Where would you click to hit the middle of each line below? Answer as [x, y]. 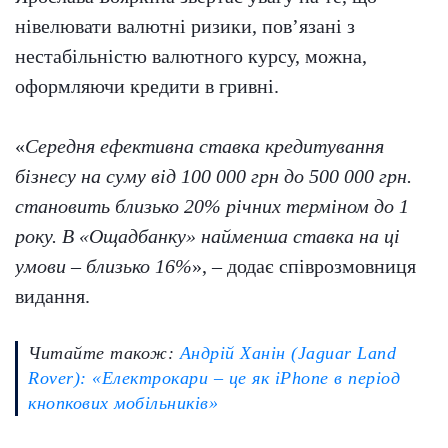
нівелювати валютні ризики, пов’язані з [185, 26]
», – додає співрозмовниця [304, 266]
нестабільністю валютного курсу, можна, [191, 56]
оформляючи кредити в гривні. [147, 86]
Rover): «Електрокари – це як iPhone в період [214, 378]
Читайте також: [104, 353]
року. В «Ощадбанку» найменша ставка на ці [207, 236]
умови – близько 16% [103, 266]
